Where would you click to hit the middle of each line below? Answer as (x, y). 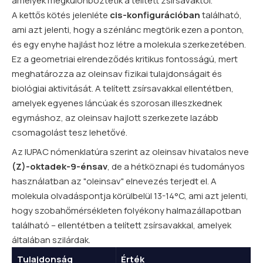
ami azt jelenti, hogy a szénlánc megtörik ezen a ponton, (128, 30)
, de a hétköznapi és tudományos (176, 167)
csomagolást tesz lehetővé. (70, 133)
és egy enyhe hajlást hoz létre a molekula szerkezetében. (129, 45)
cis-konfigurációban (155, 15)
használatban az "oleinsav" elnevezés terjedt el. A (114, 181)
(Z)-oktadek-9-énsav (60, 167)
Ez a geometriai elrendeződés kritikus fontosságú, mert (125, 59)
